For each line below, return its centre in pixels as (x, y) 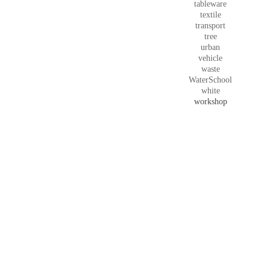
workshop (210, 102)
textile (210, 15)
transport (210, 26)
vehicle (210, 58)
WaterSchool (210, 80)
